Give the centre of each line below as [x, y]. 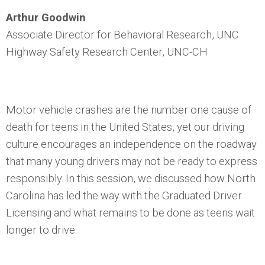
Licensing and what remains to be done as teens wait [130, 213]
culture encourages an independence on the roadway [131, 144]
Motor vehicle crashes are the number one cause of [129, 110]
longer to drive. [41, 230]
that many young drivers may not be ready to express [132, 161]
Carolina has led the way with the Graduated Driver [124, 195]
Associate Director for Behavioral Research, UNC [122, 35]
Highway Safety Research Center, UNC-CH [107, 52]
